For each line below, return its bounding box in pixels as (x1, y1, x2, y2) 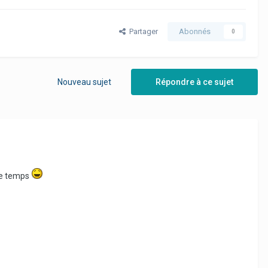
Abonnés (179, 27, 211, 36)
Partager (126, 27, 158, 36)
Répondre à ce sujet (156, 77, 233, 87)
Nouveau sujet (57, 77, 111, 87)
